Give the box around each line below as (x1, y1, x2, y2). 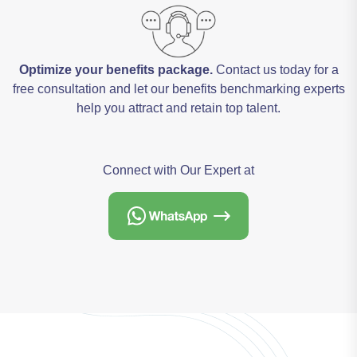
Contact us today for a (212, 63, 339, 76)
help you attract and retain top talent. (76, 101, 280, 115)
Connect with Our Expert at (103, 163, 254, 177)
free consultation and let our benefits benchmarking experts (12, 82, 345, 96)
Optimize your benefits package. (18, 63, 213, 76)
